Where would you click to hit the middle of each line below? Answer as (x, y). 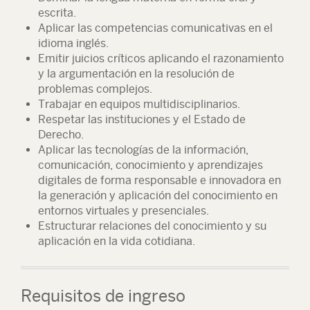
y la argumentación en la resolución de (136, 74)
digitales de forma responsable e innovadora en (159, 180)
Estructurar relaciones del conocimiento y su (152, 226)
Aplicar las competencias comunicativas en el (155, 28)
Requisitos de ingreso (103, 295)
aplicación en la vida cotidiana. (117, 241)
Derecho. (61, 135)
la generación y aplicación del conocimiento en (158, 195)
